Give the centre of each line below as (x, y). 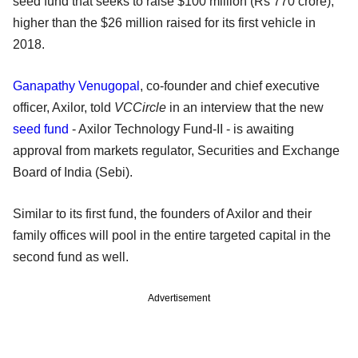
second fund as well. (72, 257)
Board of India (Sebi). (74, 172)
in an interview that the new (247, 107)
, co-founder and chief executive (230, 86)
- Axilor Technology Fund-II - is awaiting (181, 129)
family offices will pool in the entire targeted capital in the (172, 235)
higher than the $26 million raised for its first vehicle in (164, 22)
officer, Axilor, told (64, 107)
